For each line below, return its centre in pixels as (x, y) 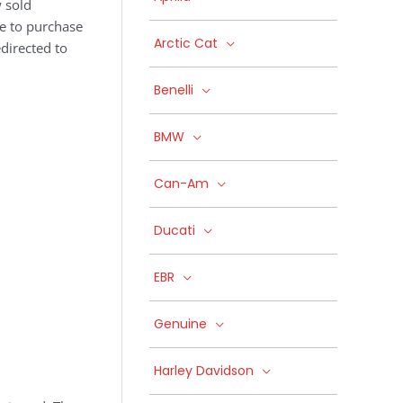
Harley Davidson (204, 371)
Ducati (175, 230)
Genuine (180, 324)
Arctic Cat (186, 43)
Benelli (174, 90)
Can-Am (181, 184)
